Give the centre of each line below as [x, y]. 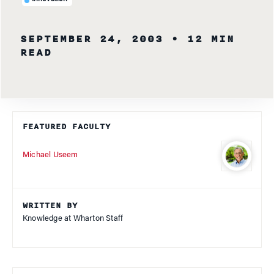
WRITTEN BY [50, 205]
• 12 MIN [203, 39]
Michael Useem [50, 155]
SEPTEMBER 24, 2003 [92, 39]
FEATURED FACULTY [67, 126]
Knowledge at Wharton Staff [73, 218]
